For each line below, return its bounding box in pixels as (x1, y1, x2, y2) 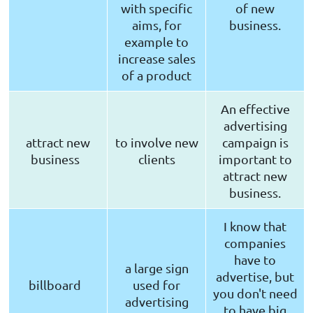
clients (138, 152, 175, 167)
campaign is (221, 135, 289, 150)
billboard (29, 277, 87, 293)
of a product (122, 68, 191, 83)
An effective (220, 101, 290, 117)
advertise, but (216, 269, 294, 284)
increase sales (117, 51, 196, 66)
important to (218, 152, 292, 167)
